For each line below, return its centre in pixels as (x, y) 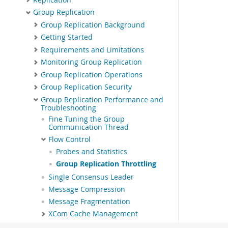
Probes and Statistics (92, 152)
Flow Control (69, 139)
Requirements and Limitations (92, 50)
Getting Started (67, 37)
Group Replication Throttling (106, 164)
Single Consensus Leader (91, 177)
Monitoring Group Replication (91, 62)
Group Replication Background (93, 25)
